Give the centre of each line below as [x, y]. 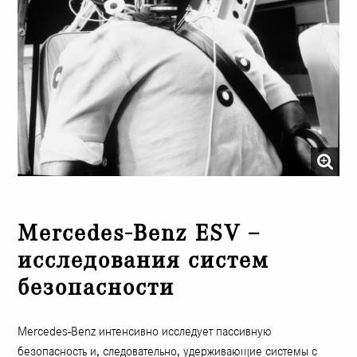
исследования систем [144, 261]
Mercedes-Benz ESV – [139, 233]
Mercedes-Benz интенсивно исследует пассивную [145, 331]
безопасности [96, 288]
